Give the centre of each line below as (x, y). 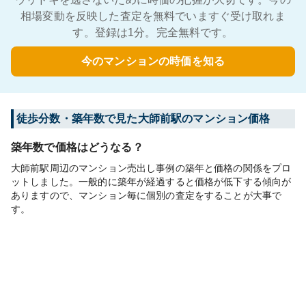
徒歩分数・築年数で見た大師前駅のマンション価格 (143, 119)
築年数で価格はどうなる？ (77, 147)
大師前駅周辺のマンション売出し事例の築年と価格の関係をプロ (151, 168)
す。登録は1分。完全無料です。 (153, 32)
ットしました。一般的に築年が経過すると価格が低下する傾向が (151, 182)
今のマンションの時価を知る (153, 61)
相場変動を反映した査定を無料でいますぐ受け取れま (153, 16)
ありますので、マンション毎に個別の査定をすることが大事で (147, 195)
